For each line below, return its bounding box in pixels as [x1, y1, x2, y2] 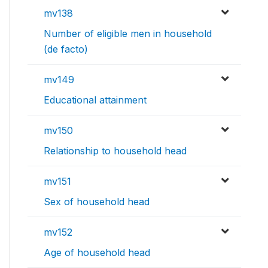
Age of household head [44, 246, 150, 259]
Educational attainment [44, 94, 147, 106]
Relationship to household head [44, 145, 187, 157]
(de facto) [44, 43, 88, 56]
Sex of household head [44, 196, 150, 208]
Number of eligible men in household [44, 28, 212, 40]
